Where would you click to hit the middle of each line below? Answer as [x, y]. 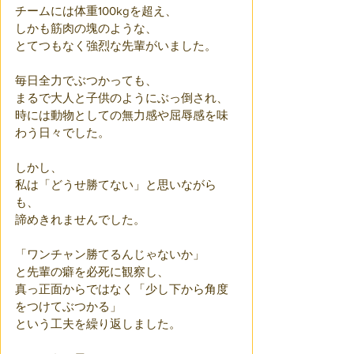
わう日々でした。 [62, 132]
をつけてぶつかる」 [68, 306]
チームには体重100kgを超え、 [96, 11]
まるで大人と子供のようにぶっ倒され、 [122, 98]
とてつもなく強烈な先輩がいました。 [116, 45]
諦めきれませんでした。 [80, 219]
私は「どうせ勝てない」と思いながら [116, 185]
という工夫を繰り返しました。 [98, 324]
